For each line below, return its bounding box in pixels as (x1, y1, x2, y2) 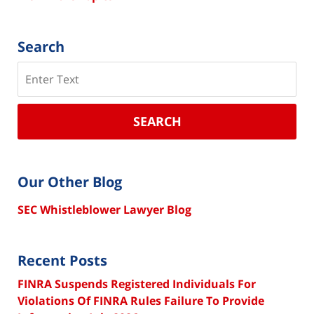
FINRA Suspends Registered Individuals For (18, 276, 256, 292)
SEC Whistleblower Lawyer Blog (18, 202, 191, 218)
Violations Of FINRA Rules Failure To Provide (18, 293, 264, 309)
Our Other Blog (18, 172, 122, 192)
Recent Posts (18, 251, 107, 271)
